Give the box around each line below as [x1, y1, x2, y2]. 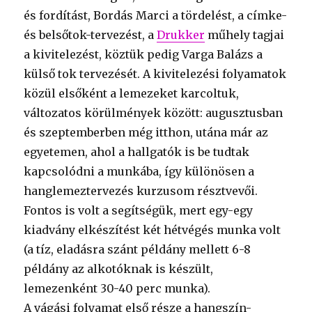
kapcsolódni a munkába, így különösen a [24, 164, 255, 179]
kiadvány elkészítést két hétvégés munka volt [24, 223, 281, 237]
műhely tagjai [205, 28, 285, 42]
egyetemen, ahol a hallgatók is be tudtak [24, 145, 250, 159]
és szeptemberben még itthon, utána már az [24, 125, 269, 140]
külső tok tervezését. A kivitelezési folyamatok [24, 67, 287, 81]
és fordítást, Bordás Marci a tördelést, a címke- [24, 8, 288, 23]
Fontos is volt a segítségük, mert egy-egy [24, 203, 253, 218]
